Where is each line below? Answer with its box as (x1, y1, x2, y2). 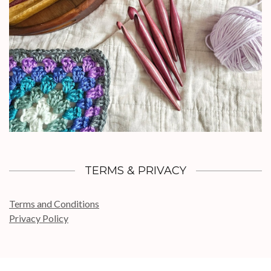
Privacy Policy (9, 212, 68, 224)
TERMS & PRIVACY (85, 164, 186, 178)
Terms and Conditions (9, 198, 99, 210)
